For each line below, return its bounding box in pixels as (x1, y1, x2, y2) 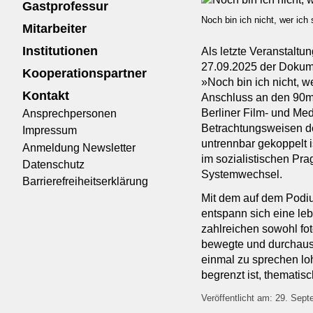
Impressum (22, 124, 77, 137)
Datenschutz (22, 158, 85, 170)
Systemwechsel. (201, 168, 282, 181)
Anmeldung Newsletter (22, 141, 136, 154)
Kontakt (22, 89, 69, 103)
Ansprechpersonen (22, 108, 117, 120)
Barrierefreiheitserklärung (22, 175, 148, 188)
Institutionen (22, 44, 98, 59)
